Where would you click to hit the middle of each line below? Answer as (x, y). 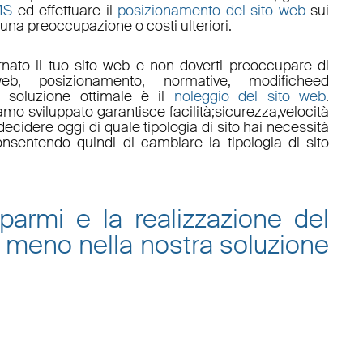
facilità (191, 112)
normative (195, 81)
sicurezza (246, 112)
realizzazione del (232, 219)
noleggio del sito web (250, 97)
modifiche (281, 81)
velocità (305, 112)
